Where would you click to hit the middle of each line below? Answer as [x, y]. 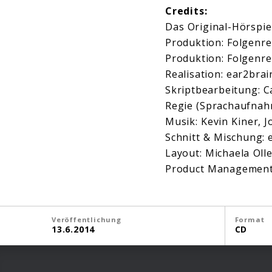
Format [250, 220]
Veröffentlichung [87, 220]
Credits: [186, 11]
